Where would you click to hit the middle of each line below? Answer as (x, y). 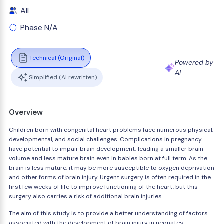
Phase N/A (39, 28)
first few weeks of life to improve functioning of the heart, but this (103, 187)
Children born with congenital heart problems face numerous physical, (111, 130)
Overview (26, 112)
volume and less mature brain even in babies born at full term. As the (108, 158)
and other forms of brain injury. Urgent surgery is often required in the (110, 177)
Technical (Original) (57, 58)
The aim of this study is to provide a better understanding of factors (108, 213)
